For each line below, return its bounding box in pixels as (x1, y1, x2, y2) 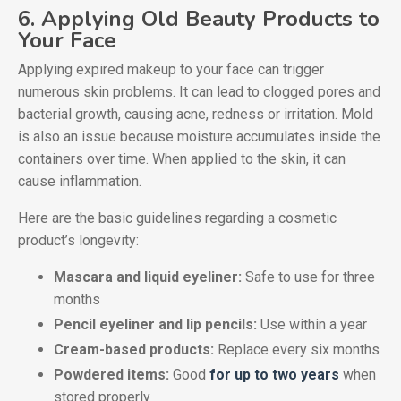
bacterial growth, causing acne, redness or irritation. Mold (18, 105, 373, 123)
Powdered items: (54, 366, 169, 384)
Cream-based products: (54, 341, 214, 359)
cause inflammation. (18, 172, 141, 190)
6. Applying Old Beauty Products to (18, 4, 380, 33)
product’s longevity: (18, 231, 139, 249)
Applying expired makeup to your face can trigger (18, 60, 324, 78)
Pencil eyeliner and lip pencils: (54, 315, 260, 333)
